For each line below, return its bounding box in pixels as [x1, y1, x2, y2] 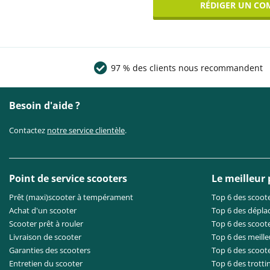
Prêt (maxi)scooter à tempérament [9, 192, 133, 202]
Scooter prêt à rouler [9, 218, 83, 229]
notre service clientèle [47, 125, 125, 136]
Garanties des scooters [9, 245, 90, 256]
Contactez [9, 125, 47, 136]
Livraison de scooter [9, 231, 81, 242]
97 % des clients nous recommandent [111, 62, 263, 74]
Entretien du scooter [9, 258, 83, 269]
